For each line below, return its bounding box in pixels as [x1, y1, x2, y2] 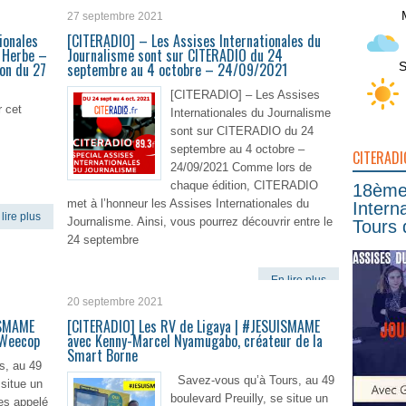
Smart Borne [67, 344, 138, 366]
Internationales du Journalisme [170, 106, 331, 120]
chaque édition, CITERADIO [170, 179, 318, 192]
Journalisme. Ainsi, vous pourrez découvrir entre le [67, 215, 333, 228]
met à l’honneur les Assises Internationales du [67, 197, 309, 210]
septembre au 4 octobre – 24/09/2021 [67, 59, 287, 81]
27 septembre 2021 [67, 10, 163, 23]
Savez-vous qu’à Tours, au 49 [170, 373, 334, 387]
